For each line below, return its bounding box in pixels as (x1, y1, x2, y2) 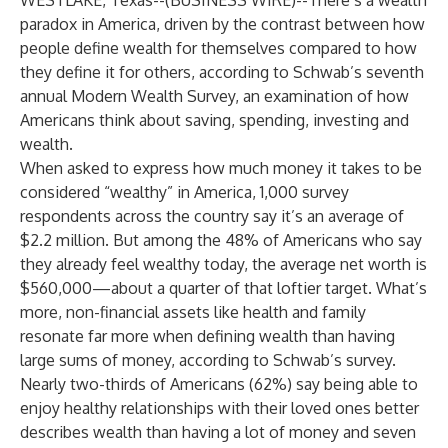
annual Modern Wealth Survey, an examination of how (20, 86, 409, 106)
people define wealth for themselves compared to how (20, 38, 417, 58)
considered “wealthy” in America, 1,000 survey (20, 182, 349, 202)
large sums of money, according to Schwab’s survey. (20, 350, 396, 370)
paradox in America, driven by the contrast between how (20, 14, 425, 34)
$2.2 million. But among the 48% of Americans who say (20, 230, 422, 250)
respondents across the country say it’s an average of (20, 206, 404, 226)
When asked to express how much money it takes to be (20, 158, 422, 178)
